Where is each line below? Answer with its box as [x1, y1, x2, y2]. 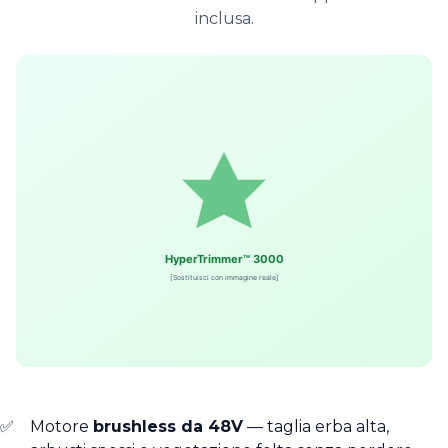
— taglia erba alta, [242, 417, 389, 436]
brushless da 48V [92, 417, 243, 436]
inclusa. [194, 9, 254, 28]
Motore [29, 417, 93, 436]
